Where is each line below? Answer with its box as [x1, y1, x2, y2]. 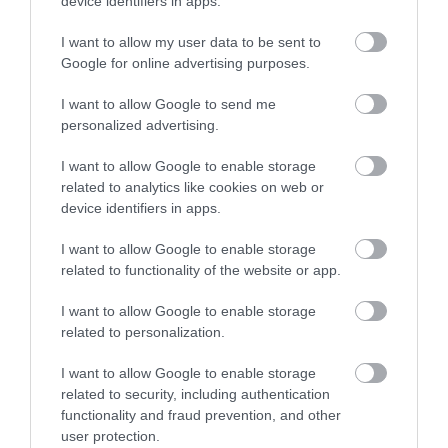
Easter [40, 348, 86, 366]
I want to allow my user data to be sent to [61, 34, 321, 50]
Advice [40, 28, 89, 46]
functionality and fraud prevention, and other [61, 407, 341, 423]
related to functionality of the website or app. [61, 262, 341, 278]
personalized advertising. [61, 117, 219, 133]
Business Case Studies [40, 220, 206, 238]
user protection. [61, 428, 160, 444]
